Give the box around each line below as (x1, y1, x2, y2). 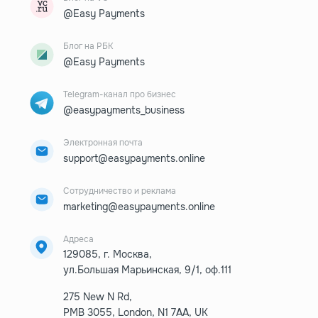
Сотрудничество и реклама (62, 185, 176, 197)
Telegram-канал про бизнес (62, 88, 176, 100)
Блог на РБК (62, 40, 114, 52)
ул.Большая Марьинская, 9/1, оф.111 (62, 263, 231, 276)
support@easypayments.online (62, 151, 205, 165)
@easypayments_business (62, 103, 185, 116)
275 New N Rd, (62, 290, 132, 303)
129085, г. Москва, (62, 247, 152, 261)
